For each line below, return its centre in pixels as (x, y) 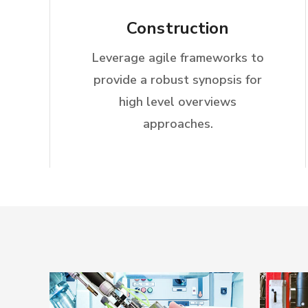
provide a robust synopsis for (178, 80)
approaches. (178, 124)
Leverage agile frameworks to (178, 58)
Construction (178, 28)
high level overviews (178, 102)
